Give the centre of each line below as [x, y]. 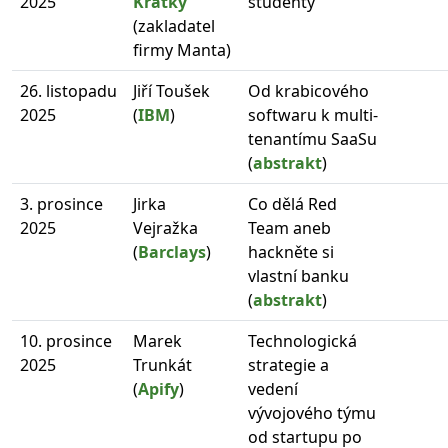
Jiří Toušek [171, 90]
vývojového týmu [312, 412]
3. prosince [61, 203]
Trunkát [162, 364]
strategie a [288, 364]
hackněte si [291, 251]
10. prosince [66, 340]
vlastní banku [298, 275]
